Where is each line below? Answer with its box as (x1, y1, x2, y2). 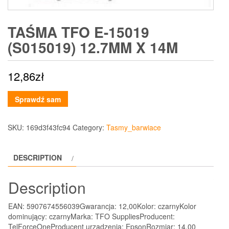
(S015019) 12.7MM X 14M (8, 36, 178, 58)
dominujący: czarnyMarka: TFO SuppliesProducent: (8, 211, 175, 221)
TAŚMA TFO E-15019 (8, 21, 149, 42)
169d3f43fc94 (26, 122, 71, 133)
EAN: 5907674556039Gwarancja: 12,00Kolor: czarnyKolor (8, 200, 196, 211)
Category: (73, 122, 106, 133)
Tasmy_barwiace (106, 122, 161, 133)
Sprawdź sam (15, 94, 61, 104)
